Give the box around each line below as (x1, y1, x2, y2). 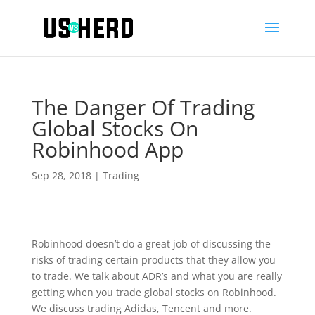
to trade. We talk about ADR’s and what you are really (31, 269, 282, 283)
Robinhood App (31, 135, 184, 164)
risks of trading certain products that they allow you (31, 253, 276, 266)
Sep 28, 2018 (31, 169, 91, 182)
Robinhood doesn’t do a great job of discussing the (31, 237, 271, 250)
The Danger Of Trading (31, 93, 255, 122)
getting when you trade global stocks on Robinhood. (31, 285, 276, 299)
